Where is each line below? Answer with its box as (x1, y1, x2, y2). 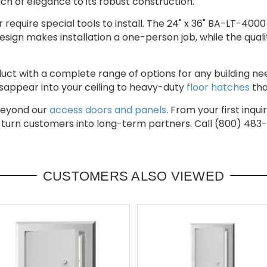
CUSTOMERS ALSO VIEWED (42, 168, 225, 184)
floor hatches (187, 80, 250, 94)
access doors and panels (49, 103, 166, 117)
